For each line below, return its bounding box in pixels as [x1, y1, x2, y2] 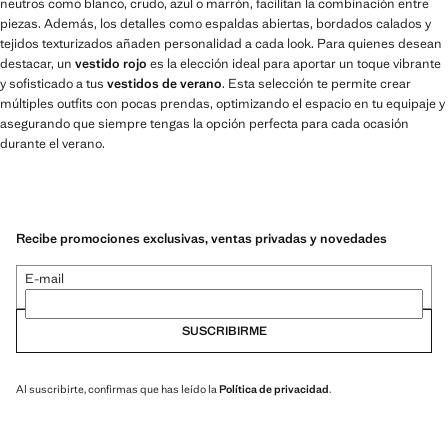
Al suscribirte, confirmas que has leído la [16, 381, 219, 396]
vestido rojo [75, 54, 147, 72]
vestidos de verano [107, 74, 222, 92]
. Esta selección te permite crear [222, 74, 411, 92]
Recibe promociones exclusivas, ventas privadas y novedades [16, 229, 387, 247]
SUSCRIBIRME [181, 322, 267, 339]
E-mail [25, 269, 64, 287]
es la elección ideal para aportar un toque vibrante [147, 54, 441, 72]
